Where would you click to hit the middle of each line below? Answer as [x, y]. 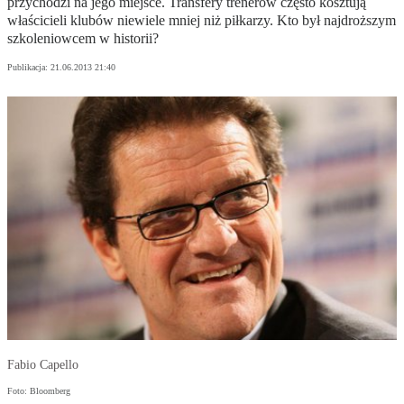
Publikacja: [29, 68]
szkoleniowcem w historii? [83, 39]
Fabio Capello [43, 365]
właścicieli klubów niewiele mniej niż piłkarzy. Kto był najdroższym [202, 21]
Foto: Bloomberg [39, 391]
